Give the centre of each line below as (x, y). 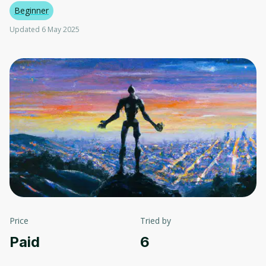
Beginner (31, 10)
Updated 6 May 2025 (45, 29)
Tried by (156, 221)
